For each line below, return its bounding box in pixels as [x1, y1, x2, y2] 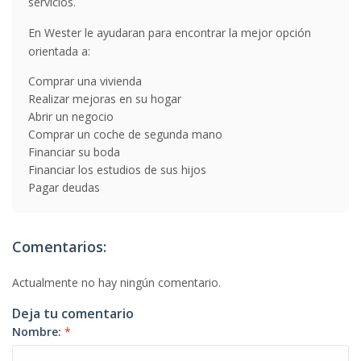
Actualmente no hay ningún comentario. [12, 275, 221, 290]
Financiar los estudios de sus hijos [28, 162, 206, 177]
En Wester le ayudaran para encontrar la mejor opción [28, 25, 311, 40]
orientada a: [28, 44, 90, 59]
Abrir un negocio [28, 109, 114, 124]
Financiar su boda [28, 144, 120, 160]
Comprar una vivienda [28, 73, 142, 89]
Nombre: [12, 324, 64, 339]
